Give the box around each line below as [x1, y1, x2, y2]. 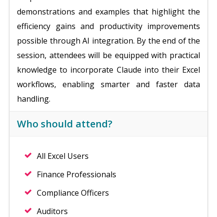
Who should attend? [17, 117, 112, 130]
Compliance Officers [37, 187, 109, 198]
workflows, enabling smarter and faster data [17, 79, 200, 90]
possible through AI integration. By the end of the [17, 35, 200, 46]
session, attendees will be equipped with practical [17, 50, 200, 61]
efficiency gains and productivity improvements [17, 21, 200, 31]
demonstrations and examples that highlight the [17, 6, 200, 17]
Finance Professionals [37, 169, 116, 180]
